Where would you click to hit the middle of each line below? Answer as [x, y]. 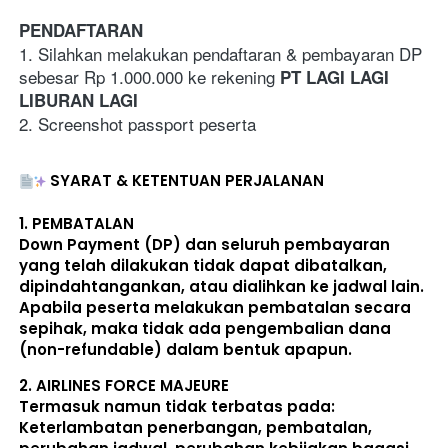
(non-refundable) [90, 350]
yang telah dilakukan [106, 266]
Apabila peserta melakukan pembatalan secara [215, 308]
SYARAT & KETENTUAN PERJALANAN [187, 180]
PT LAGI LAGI [334, 76]
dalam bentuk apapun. [259, 350]
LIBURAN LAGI [78, 99]
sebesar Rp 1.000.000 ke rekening [149, 76]
